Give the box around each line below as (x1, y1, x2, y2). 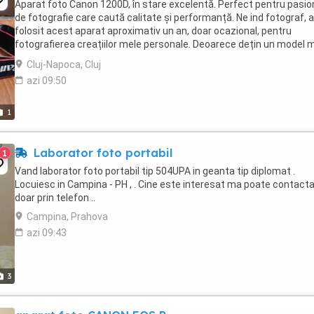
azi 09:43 (27, 227, 67, 238)
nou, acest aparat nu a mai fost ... (15, 52, 165, 63)
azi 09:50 (27, 75, 67, 86)
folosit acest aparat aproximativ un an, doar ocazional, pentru (15, 25, 292, 36)
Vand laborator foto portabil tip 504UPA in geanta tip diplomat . (15, 165, 295, 177)
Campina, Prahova (27, 211, 108, 222)
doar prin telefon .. (15, 192, 95, 203)
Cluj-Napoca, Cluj (27, 59, 101, 70)
